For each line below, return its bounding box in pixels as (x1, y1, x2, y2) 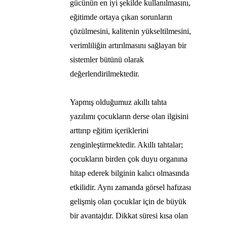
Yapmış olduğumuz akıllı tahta (70, 98, 167, 107)
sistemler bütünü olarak (70, 55, 144, 64)
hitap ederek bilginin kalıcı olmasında (70, 169, 189, 178)
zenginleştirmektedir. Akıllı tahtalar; (70, 140, 183, 149)
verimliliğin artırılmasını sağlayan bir (70, 41, 186, 50)
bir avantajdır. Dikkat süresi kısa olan (70, 211, 188, 220)
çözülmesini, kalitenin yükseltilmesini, (70, 27, 191, 36)
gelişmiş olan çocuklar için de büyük (70, 197, 186, 206)
